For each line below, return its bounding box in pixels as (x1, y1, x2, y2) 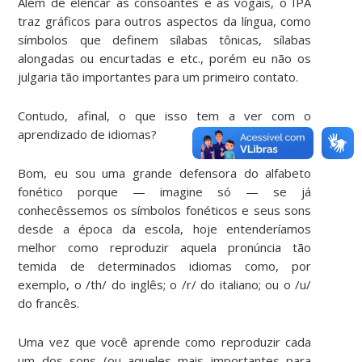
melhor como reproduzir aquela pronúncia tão (18, 238, 312, 255)
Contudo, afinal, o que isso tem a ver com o (18, 107, 312, 124)
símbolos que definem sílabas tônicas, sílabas (18, 31, 312, 48)
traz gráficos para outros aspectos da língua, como (18, 12, 312, 29)
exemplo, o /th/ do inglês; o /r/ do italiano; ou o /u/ (18, 276, 312, 293)
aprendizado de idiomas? (18, 125, 158, 142)
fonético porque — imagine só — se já (18, 183, 312, 200)
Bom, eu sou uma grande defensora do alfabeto (18, 164, 312, 181)
